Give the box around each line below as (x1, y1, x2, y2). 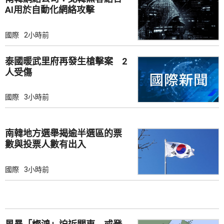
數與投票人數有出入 (5, 139, 86, 150)
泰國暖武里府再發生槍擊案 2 (5, 55, 127, 66)
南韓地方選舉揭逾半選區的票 (5, 128, 122, 139)
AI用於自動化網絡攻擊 (5, 4, 94, 15)
